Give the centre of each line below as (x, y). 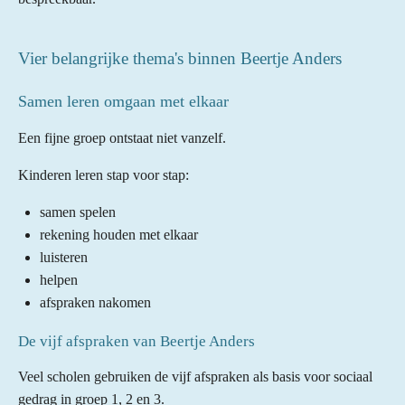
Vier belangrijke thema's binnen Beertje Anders (180, 58)
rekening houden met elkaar (119, 234)
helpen (59, 279)
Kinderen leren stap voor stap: (104, 174)
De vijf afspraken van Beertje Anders (137, 341)
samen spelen (78, 212)
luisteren (64, 257)
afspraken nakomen (95, 302)
